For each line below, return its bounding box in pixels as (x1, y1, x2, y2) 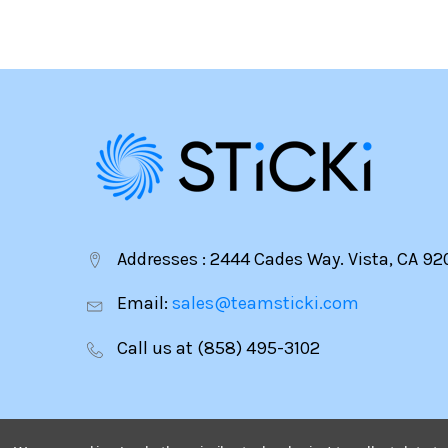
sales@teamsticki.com (172, 292, 359, 315)
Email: (113, 292, 172, 315)
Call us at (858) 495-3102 (113, 336, 320, 359)
